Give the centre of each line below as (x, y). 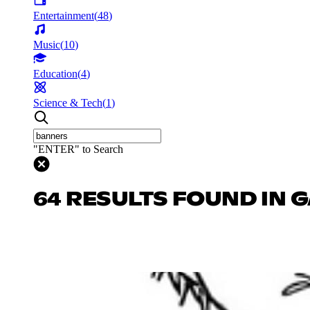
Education (55, 73)
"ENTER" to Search (78, 149)
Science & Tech (68, 102)
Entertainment (64, 15)
